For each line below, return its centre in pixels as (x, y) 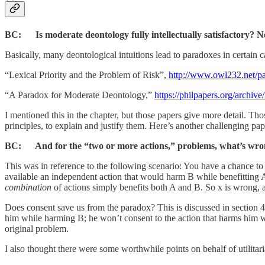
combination (28, 188)
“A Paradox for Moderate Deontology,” (80, 95)
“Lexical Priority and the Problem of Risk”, (87, 75)
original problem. (37, 229)
